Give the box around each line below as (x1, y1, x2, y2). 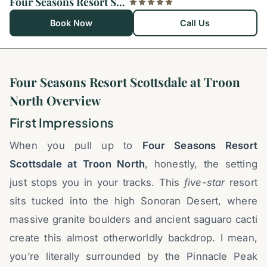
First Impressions (10, 114, 114, 131)
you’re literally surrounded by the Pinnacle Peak (10, 250, 257, 263)
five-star (184, 176, 225, 189)
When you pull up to (10, 139, 143, 152)
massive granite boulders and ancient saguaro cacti (10, 213, 257, 226)
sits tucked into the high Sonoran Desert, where (10, 195, 257, 207)
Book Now (49, 17, 92, 28)
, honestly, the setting (145, 158, 257, 170)
